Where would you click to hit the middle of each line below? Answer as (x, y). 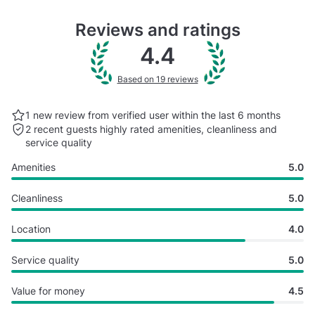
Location (31, 229)
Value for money (48, 290)
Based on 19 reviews (157, 79)
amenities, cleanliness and (217, 129)
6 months (259, 115)
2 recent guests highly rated (91, 129)
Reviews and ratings (157, 30)
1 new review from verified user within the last (131, 115)
